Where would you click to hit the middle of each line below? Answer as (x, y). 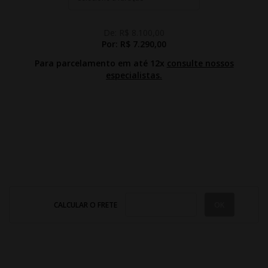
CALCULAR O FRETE (86, 205)
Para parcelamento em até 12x (100, 63)
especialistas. (134, 75)
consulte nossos (200, 63)
